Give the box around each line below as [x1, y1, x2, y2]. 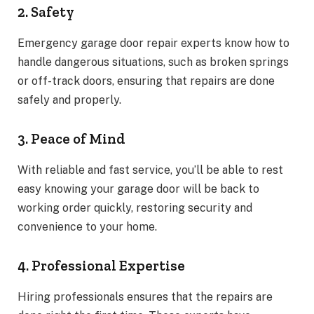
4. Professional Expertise [18, 257, 185, 275]
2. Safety [18, 4, 74, 21]
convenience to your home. [18, 219, 157, 233]
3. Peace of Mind [18, 130, 125, 148]
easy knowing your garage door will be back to [18, 182, 259, 196]
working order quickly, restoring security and [18, 200, 252, 214]
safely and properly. [18, 93, 121, 107]
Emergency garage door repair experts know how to [18, 36, 289, 50]
